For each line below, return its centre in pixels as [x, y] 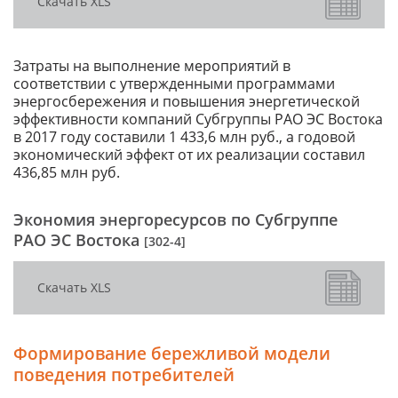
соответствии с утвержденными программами [174, 84]
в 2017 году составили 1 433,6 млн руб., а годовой [184, 137]
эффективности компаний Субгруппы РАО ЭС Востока [198, 119]
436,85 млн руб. [67, 173]
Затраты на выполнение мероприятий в [152, 66]
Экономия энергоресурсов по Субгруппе [175, 220]
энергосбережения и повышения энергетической [187, 102]
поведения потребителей [124, 375]
